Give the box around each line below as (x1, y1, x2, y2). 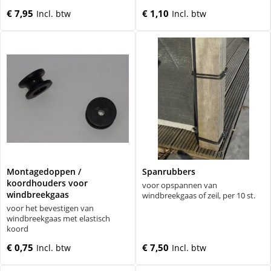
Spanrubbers (142, 166, 195, 177)
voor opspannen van (142, 180, 217, 191)
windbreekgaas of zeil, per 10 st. (142, 191, 255, 201)
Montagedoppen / (7, 166, 81, 177)
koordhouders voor (7, 177, 88, 189)
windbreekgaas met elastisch (7, 214, 110, 224)
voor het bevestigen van (7, 203, 94, 214)
